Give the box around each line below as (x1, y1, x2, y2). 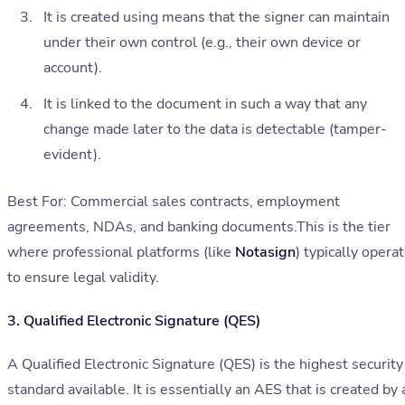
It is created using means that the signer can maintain (43, 7, 390, 28)
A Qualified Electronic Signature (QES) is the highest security (7, 354, 403, 375)
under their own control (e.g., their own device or (43, 33, 361, 53)
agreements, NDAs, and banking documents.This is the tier (7, 217, 391, 238)
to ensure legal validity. (7, 268, 159, 288)
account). (43, 58, 102, 79)
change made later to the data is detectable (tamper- (43, 119, 387, 140)
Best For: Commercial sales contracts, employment (7, 192, 340, 212)
